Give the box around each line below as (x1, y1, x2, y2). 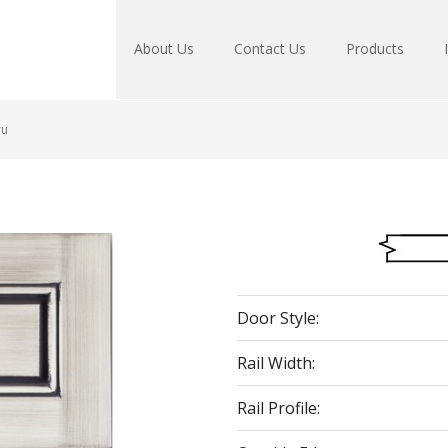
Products (346, 39, 404, 58)
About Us (134, 39, 194, 58)
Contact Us (234, 39, 306, 58)
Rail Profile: (237, 397, 321, 419)
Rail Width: (237, 352, 316, 374)
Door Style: (237, 307, 320, 329)
